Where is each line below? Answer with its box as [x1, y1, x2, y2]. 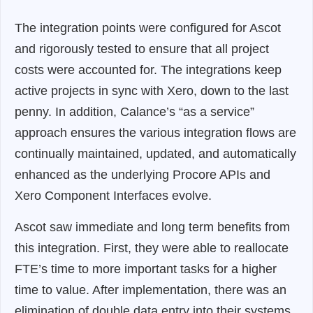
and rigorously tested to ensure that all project [15, 42, 269, 57]
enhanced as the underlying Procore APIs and [15, 168, 270, 182]
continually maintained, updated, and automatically [15, 147, 296, 161]
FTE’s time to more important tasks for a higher [15, 262, 277, 277]
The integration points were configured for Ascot [15, 21, 281, 36]
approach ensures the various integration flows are [15, 126, 296, 140]
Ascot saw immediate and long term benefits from [15, 220, 290, 235]
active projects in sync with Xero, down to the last [15, 84, 289, 99]
